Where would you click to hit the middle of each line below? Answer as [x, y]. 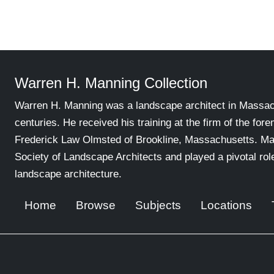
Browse [96, 205]
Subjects [158, 205]
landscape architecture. [68, 174]
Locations [226, 205]
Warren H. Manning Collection [111, 83]
